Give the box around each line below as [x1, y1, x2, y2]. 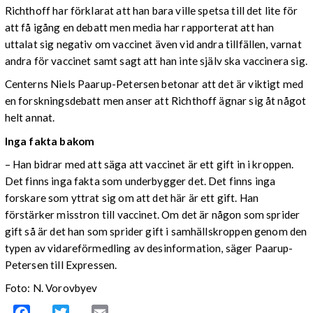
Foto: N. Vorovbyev [4, 281, 98, 294]
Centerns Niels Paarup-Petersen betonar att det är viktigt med [4, 78, 304, 91]
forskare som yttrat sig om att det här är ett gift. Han [4, 191, 259, 204]
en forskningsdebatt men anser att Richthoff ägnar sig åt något [4, 94, 307, 108]
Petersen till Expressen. [4, 258, 117, 271]
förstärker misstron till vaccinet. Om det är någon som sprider [4, 208, 300, 221]
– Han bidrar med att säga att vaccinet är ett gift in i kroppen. [4, 157, 294, 170]
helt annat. [4, 111, 55, 124]
